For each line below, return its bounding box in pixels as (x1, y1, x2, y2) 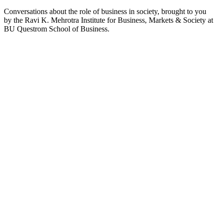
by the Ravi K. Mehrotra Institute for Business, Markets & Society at (4, 15, 213, 24)
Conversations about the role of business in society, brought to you (4, 7, 206, 15)
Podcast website (4, 33, 53, 42)
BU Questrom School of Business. (4, 24, 109, 33)
